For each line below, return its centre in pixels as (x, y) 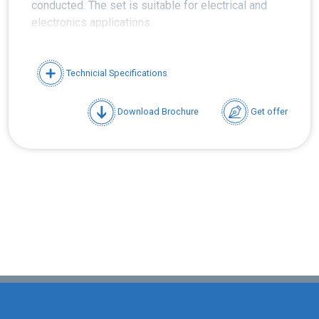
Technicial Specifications (116, 73)
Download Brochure (157, 111)
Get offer (268, 111)
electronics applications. (92, 22)
